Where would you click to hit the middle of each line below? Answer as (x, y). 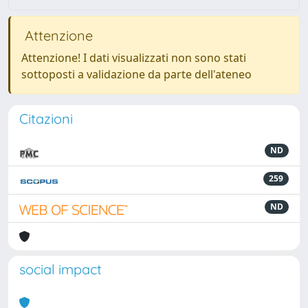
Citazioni (46, 119)
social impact (60, 269)
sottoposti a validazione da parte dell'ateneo (136, 74)
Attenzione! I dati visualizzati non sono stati (134, 58)
